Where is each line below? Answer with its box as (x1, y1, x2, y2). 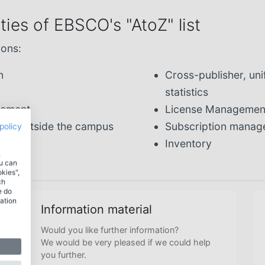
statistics (165, 86, 208, 98)
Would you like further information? (41, 225, 179, 235)
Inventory (165, 137, 212, 150)
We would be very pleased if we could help (41, 237, 211, 247)
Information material (41, 202, 152, 216)
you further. (41, 250, 86, 260)
